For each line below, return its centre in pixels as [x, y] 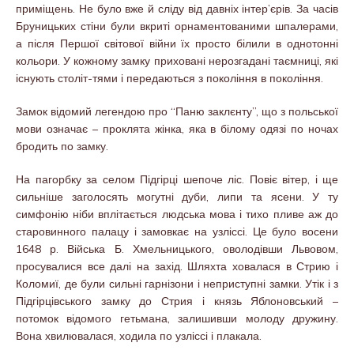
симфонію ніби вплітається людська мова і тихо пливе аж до [177, 214]
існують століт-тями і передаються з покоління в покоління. [169, 78]
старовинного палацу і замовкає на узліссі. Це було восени [177, 231]
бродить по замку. [62, 146]
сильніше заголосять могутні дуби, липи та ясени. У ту [177, 196]
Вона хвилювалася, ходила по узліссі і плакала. [139, 335]
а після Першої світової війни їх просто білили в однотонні [177, 43]
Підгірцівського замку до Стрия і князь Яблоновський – [177, 301]
